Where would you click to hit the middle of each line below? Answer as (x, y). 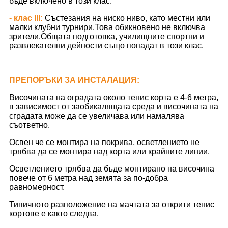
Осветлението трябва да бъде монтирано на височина (112, 168)
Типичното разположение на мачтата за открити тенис (112, 204)
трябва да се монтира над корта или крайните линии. (109, 151)
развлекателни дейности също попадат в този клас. (106, 45)
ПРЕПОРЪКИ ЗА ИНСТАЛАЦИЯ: (74, 80)
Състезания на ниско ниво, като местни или (127, 18)
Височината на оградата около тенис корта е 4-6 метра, (114, 97)
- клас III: (26, 18)
